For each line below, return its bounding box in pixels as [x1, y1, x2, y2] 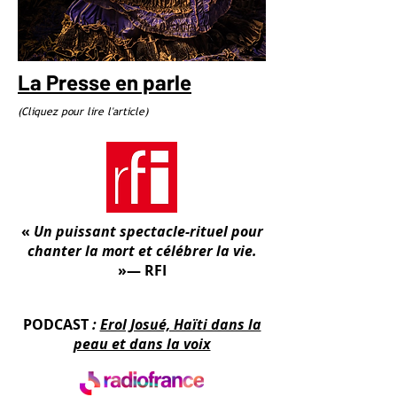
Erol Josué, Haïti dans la [99, 315, 261, 334]
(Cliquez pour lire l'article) [18, 104, 148, 120]
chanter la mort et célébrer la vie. [27, 241, 257, 261]
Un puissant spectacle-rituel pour [33, 222, 263, 241]
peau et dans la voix [73, 334, 211, 354]
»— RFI [117, 261, 167, 280]
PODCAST [22, 315, 89, 334]
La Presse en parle [18, 69, 191, 95]
